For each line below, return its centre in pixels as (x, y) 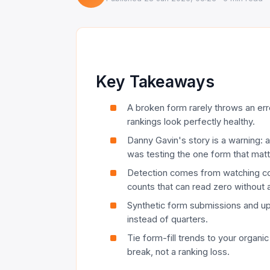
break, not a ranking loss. (178, 252)
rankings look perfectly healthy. (191, 121)
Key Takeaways (155, 81)
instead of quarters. (168, 219)
